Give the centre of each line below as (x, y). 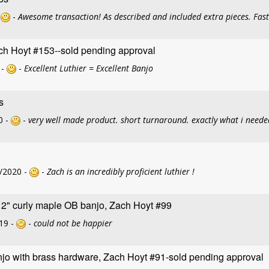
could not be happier (73, 223)
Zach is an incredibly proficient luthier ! (121, 171)
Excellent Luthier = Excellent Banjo (89, 68)
